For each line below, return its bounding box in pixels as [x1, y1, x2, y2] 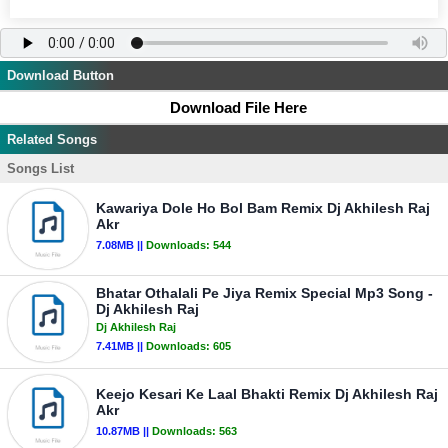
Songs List [7, 161, 74, 176]
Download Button [7, 68, 114, 83]
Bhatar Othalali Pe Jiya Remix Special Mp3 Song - [96, 285, 433, 301]
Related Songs [7, 132, 97, 147]
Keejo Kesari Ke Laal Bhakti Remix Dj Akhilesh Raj [96, 386, 438, 402]
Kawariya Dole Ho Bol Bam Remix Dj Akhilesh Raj [96, 200, 430, 216]
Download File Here [170, 99, 307, 116]
